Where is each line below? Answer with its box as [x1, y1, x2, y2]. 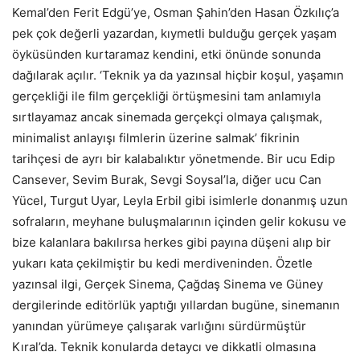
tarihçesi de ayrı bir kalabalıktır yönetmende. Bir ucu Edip [12, 150, 335, 166]
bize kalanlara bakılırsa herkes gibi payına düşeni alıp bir [12, 234, 331, 250]
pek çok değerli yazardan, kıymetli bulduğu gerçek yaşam [12, 25, 337, 41]
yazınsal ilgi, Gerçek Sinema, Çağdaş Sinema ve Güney [12, 276, 323, 292]
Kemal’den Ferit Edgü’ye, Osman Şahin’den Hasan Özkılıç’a [12, 4, 339, 20]
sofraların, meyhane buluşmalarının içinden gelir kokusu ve [12, 213, 346, 229]
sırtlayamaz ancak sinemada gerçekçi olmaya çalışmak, [12, 108, 322, 125]
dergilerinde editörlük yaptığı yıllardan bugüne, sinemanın [12, 297, 340, 313]
